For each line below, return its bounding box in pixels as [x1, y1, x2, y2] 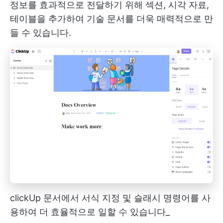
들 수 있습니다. [10, 27, 71, 38]
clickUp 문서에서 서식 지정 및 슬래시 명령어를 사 [10, 192, 211, 203]
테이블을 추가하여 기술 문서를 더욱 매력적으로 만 [10, 13, 213, 24]
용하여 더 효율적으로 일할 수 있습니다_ [10, 206, 170, 217]
